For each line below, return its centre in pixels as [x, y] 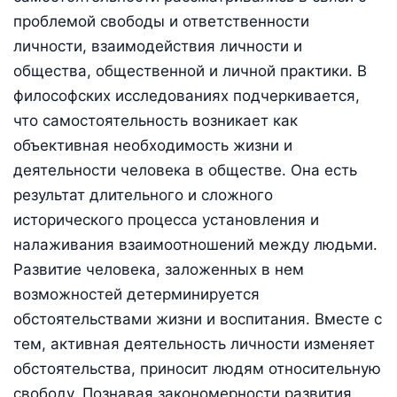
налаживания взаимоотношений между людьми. [195, 245]
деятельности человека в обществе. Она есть [185, 171]
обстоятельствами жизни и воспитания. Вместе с [198, 319]
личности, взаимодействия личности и [158, 47]
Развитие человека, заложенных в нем [159, 270]
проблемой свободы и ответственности [161, 22]
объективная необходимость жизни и [153, 146]
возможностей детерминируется [136, 295]
